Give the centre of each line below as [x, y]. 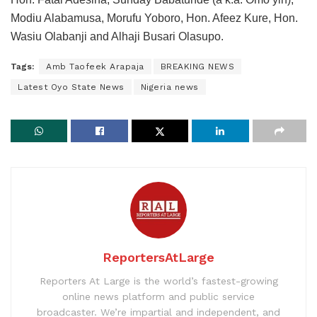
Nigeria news [169, 87]
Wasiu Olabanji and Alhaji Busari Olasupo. [117, 36]
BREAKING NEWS [197, 66]
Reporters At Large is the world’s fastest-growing [158, 281]
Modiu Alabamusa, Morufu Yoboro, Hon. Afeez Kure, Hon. [154, 18]
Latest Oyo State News [71, 87]
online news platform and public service [158, 296]
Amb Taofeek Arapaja [95, 66]
